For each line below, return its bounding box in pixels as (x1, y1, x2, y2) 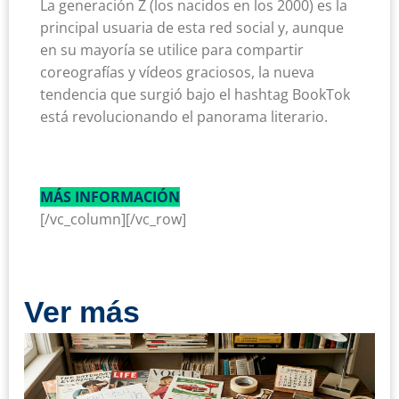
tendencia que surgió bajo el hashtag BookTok (40, 85, 350, 105)
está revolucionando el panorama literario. (40, 107, 328, 127)
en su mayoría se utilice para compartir (40, 40, 304, 61)
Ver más (24, 295, 140, 330)
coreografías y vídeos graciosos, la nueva (40, 62, 314, 83)
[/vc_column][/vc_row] (40, 209, 186, 230)
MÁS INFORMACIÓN (40, 187, 180, 208)
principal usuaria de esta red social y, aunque (40, 18, 344, 38)
